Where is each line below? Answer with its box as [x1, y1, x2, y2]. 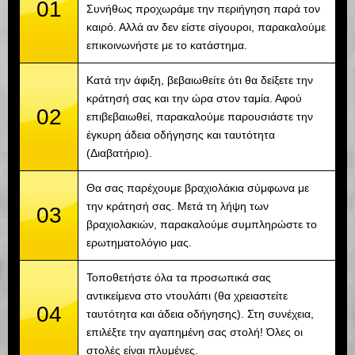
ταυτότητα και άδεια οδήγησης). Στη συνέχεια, [86, 307, 314, 321]
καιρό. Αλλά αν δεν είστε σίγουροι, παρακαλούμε [86, 21, 326, 34]
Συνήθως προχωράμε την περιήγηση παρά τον [86, 2, 320, 16]
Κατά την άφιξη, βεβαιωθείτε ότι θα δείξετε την [86, 74, 313, 87]
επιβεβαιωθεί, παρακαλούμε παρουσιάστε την [86, 110, 313, 124]
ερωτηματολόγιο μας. [86, 236, 192, 250]
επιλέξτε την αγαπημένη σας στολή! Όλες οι [86, 326, 303, 339]
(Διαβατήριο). [86, 147, 152, 160]
